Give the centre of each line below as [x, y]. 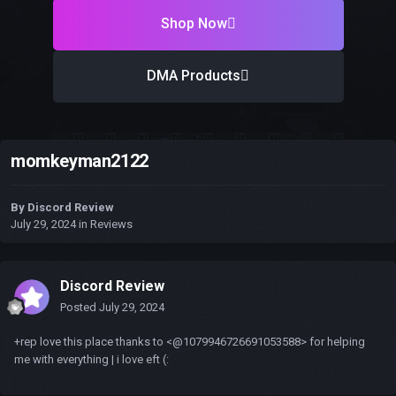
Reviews [111, 225]
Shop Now [194, 24]
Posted [80, 308]
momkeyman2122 [80, 161]
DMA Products [194, 76]
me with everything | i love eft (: [91, 360]
